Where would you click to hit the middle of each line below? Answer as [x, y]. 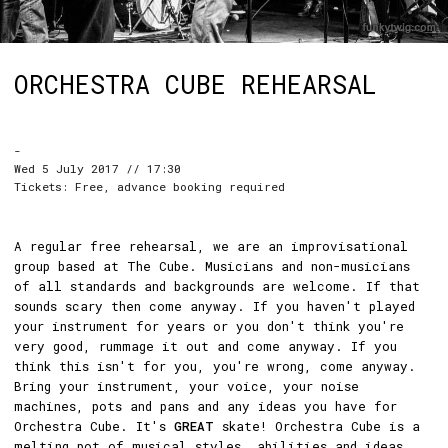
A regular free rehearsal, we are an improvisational [211, 246]
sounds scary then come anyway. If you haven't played [214, 306]
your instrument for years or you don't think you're [209, 326]
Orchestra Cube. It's [94, 426]
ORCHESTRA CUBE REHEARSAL [195, 84]
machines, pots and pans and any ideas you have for [205, 406]
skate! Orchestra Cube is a [317, 426]
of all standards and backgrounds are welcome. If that [217, 286]
